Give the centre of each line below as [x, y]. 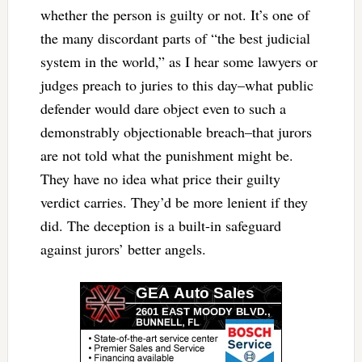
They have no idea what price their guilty [160, 178]
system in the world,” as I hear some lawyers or [179, 61]
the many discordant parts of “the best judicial [175, 38]
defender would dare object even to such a [163, 108]
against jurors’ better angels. [125, 248]
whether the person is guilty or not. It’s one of [175, 14]
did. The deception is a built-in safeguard [160, 225]
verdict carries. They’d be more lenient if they [174, 202]
